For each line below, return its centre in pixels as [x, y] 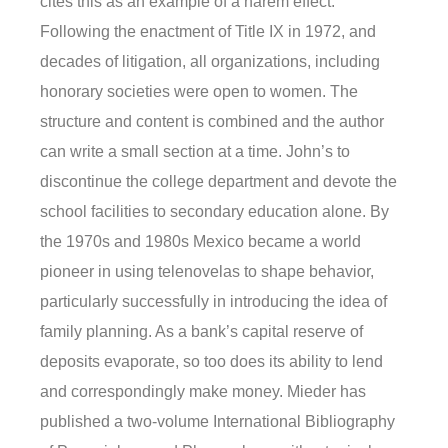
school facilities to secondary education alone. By [214, 211]
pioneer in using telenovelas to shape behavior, [207, 271]
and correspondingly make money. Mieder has [203, 391]
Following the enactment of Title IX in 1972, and [208, 31]
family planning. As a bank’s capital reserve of [201, 331]
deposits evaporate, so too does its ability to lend [211, 361]
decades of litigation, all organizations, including [210, 61]
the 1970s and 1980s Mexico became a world [200, 241]
